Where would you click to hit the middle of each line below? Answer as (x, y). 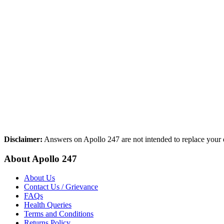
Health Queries (48, 205)
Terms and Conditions (59, 214)
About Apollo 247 (40, 158)
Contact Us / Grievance (61, 187)
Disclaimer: (23, 139)
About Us (39, 178)
